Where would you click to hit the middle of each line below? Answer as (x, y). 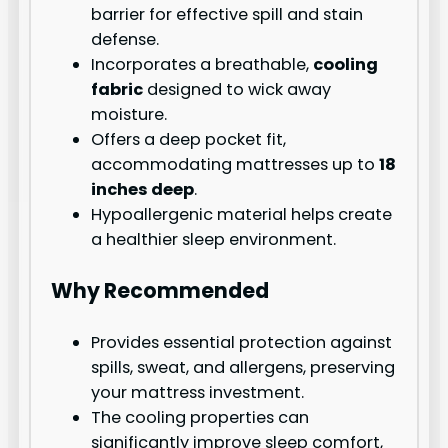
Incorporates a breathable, (202, 64)
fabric (117, 89)
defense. (125, 39)
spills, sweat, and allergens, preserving (243, 368)
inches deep (143, 189)
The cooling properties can (200, 418)
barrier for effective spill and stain (227, 14)
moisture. (129, 114)
